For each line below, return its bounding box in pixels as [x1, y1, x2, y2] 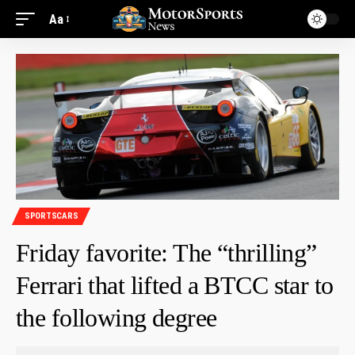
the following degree [16, 303, 217, 332]
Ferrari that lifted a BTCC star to [16, 270, 334, 300]
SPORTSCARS [25, 211, 78, 222]
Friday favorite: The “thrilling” [16, 238, 317, 267]
